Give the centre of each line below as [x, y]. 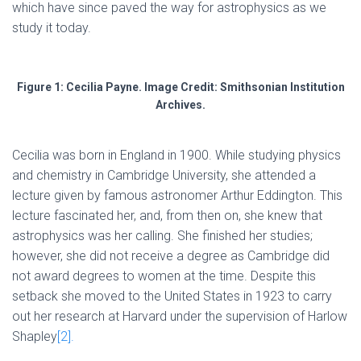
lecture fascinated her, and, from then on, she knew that [167, 216]
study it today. [52, 28]
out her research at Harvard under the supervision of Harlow [180, 316]
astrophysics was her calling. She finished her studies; [162, 236]
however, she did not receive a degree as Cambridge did [171, 256]
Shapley [35, 336]
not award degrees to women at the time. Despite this [164, 276]
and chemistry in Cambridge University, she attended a [164, 175]
